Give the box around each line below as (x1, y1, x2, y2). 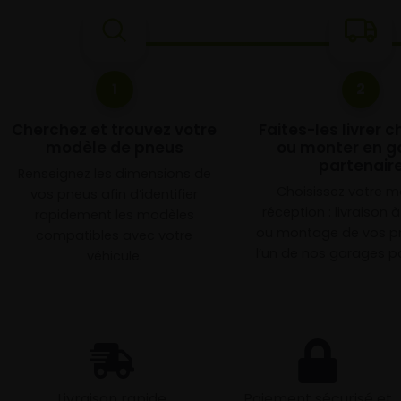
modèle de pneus (45, 137, 183, 158)
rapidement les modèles (34, 206, 194, 224)
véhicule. (86, 247, 142, 265)
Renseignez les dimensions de (17, 165, 211, 183)
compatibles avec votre (36, 226, 193, 244)
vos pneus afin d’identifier (30, 185, 199, 203)
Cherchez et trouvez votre (12, 119, 218, 141)
